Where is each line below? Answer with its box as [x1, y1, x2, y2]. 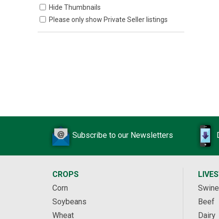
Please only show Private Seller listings [49, 16, 168, 23]
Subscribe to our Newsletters [72, 131, 173, 140]
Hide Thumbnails [49, 3, 101, 11]
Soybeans [52, 197, 87, 206]
